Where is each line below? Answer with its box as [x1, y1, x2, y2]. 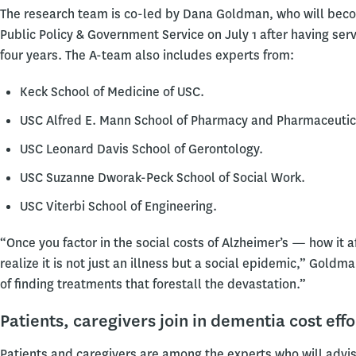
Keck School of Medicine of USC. [20, 83, 204, 101]
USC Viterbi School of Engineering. [20, 198, 217, 215]
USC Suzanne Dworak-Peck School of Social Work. [20, 169, 305, 187]
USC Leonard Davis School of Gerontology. [20, 141, 263, 158]
